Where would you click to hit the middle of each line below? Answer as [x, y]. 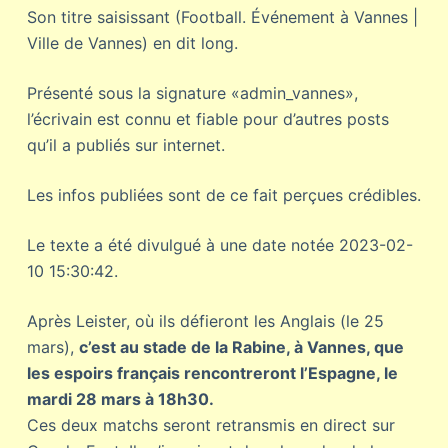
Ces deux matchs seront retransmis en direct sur [210, 425]
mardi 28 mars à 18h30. [120, 399]
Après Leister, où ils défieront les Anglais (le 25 [205, 321]
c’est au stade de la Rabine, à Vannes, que [241, 347]
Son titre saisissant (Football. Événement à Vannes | [222, 17]
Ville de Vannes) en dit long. [132, 43]
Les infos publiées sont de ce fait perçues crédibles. [223, 195]
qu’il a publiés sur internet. [125, 145]
